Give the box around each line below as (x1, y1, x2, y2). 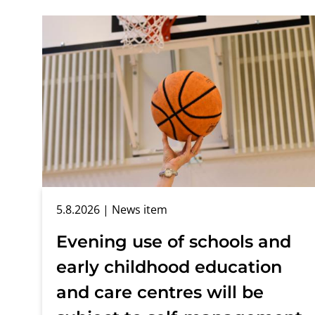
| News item (100, 201, 167, 217)
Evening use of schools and (56, 231, 291, 252)
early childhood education (56, 256, 282, 277)
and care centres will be (56, 281, 264, 302)
